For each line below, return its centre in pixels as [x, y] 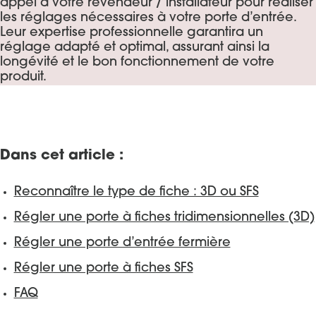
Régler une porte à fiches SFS [103, 269]
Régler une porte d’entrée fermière [122, 243]
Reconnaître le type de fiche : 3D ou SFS [136, 193]
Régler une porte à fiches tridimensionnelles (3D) [164, 218]
